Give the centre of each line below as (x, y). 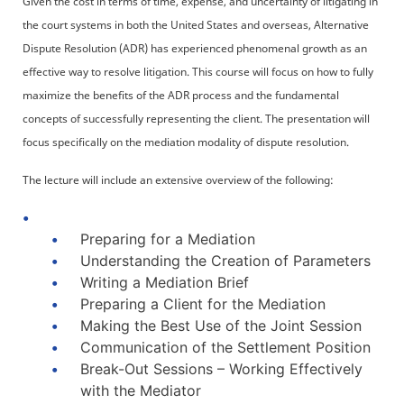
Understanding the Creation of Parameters (225, 261)
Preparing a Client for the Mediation (203, 304)
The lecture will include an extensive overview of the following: (178, 180)
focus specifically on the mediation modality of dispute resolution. (186, 142)
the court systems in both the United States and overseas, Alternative (196, 25)
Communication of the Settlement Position (225, 347)
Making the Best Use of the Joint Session (221, 326)
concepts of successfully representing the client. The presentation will (196, 119)
